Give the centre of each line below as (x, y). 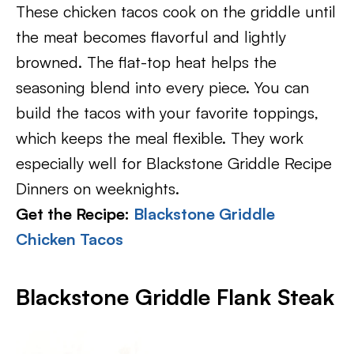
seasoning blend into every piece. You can (162, 87)
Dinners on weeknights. (98, 188)
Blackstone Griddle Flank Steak (175, 297)
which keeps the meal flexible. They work (160, 138)
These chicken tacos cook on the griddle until (176, 11)
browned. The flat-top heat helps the (146, 62)
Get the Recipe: (75, 214)
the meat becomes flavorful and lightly (151, 37)
